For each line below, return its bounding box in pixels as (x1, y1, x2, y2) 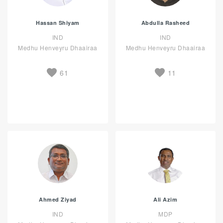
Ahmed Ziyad (39, 196, 77, 203)
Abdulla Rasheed (141, 19, 190, 26)
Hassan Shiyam (36, 19, 80, 26)
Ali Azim (153, 196, 178, 203)
